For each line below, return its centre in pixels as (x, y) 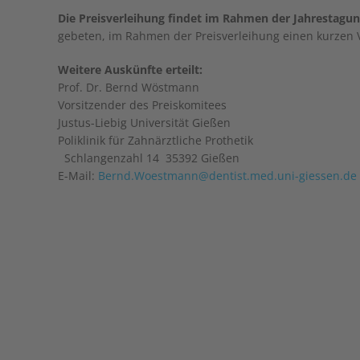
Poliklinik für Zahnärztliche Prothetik (155, 140)
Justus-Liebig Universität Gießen (147, 123)
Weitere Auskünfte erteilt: (130, 70)
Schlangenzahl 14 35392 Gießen (152, 158)
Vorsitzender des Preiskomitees (142, 105)
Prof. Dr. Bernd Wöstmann (132, 87)
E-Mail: (78, 176)
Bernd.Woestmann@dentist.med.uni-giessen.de (227, 176)
